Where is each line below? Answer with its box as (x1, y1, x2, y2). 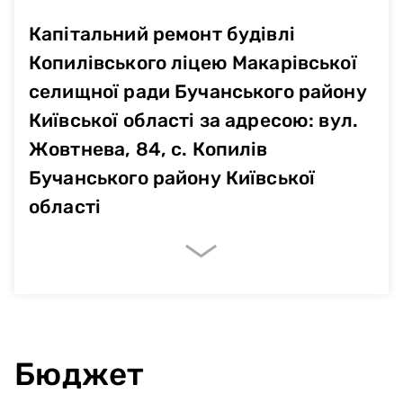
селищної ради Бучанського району (29, 79, 367, 103)
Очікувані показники (32, 292, 159, 309)
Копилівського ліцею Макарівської (29, 50, 357, 74)
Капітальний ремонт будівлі (29, 22, 295, 45)
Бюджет (14, 354, 145, 393)
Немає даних (166, 329, 237, 344)
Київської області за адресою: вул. (29, 108, 359, 131)
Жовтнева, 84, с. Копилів (29, 137, 268, 160)
